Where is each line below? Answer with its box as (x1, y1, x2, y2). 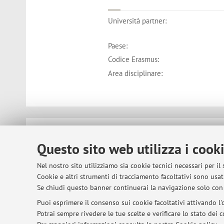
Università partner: (108, 16, 167, 26)
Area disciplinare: (108, 68, 163, 78)
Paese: (108, 40, 128, 50)
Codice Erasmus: (108, 54, 159, 64)
